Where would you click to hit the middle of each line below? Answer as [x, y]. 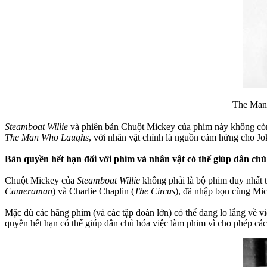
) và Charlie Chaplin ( [93, 191]
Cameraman [29, 191]
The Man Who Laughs [47, 137]
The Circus [155, 191]
